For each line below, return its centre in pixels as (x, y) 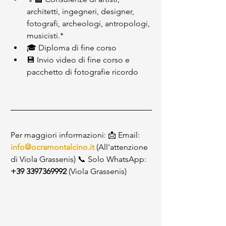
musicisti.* (45, 36)
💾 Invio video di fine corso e (79, 60)
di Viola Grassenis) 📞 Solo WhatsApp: (79, 159)
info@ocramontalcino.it (52, 147)
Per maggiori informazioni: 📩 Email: (76, 135)
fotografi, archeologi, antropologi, (89, 23)
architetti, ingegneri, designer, (81, 11)
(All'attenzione (122, 147)
